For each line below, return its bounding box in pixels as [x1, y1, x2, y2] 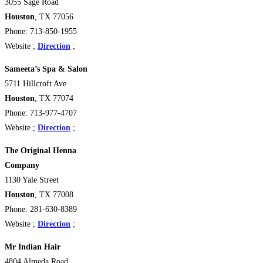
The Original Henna [5, 146, 76, 155]
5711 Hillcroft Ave [5, 79, 66, 88]
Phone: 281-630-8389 [5, 204, 77, 214]
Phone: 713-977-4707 [5, 108, 77, 117]
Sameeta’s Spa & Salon [5, 64, 87, 73]
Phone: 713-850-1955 [5, 26, 77, 36]
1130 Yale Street [5, 175, 59, 184]
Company [5, 160, 39, 170]
